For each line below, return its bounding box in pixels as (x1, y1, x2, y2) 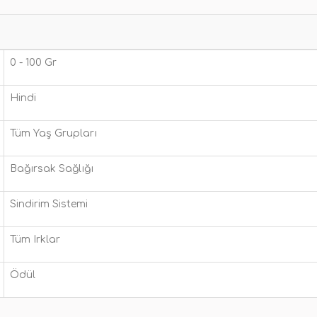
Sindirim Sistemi (10, 199, 88, 209)
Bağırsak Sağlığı (10, 163, 93, 174)
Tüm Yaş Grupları (10, 128, 97, 139)
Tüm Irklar (10, 234, 60, 245)
